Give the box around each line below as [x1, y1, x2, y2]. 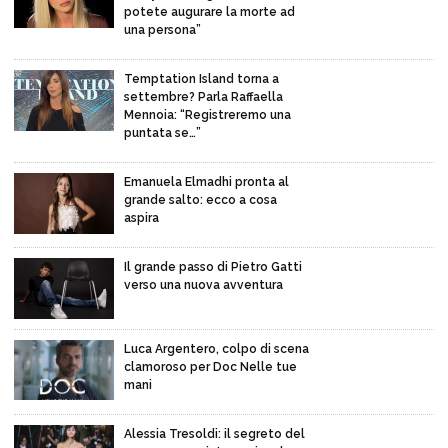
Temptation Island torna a [124, 72, 279, 87]
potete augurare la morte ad [124, 5, 295, 20]
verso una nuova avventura [124, 278, 283, 293]
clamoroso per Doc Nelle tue [124, 359, 297, 374]
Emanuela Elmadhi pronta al [124, 175, 289, 190]
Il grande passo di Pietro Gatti [124, 260, 302, 275]
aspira [124, 211, 159, 226]
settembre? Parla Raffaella [124, 90, 283, 105]
